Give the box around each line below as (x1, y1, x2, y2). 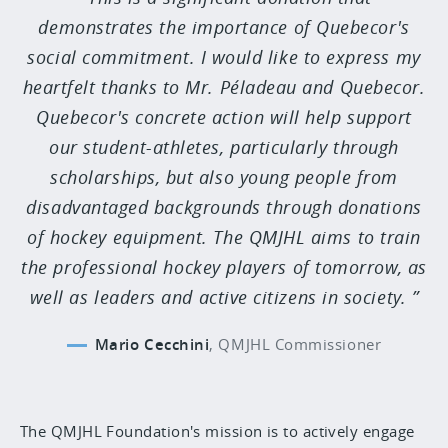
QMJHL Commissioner (218, 334, 382, 354)
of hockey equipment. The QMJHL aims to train (27, 225, 421, 249)
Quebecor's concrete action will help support (36, 105, 412, 129)
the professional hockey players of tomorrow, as (21, 255, 427, 279)
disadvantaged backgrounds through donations (26, 195, 422, 219)
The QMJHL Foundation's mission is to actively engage (20, 421, 415, 441)
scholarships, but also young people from (50, 165, 398, 189)
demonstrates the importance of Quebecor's (38, 15, 410, 39)
